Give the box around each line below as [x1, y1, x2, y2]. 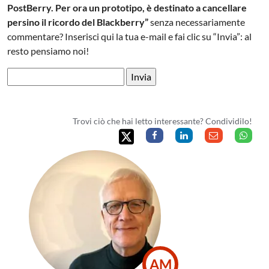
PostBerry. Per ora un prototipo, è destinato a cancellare [7, 2, 247, 13]
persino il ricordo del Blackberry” [7, 16, 151, 28]
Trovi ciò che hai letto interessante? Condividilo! [72, 116, 252, 126]
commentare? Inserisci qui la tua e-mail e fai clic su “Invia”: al [7, 31, 252, 42]
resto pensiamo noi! [7, 45, 89, 56]
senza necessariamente [150, 16, 246, 28]
